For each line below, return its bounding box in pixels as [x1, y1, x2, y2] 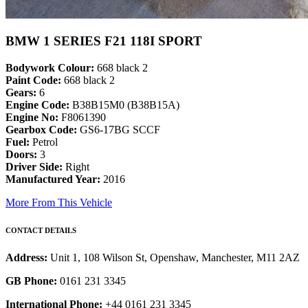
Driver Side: [5, 161, 63, 173]
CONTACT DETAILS [5, 226, 76, 235]
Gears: [5, 87, 36, 99]
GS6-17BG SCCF [77, 124, 160, 136]
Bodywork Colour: [5, 62, 94, 74]
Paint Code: [5, 74, 61, 87]
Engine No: [5, 111, 58, 124]
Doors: [5, 148, 37, 161]
